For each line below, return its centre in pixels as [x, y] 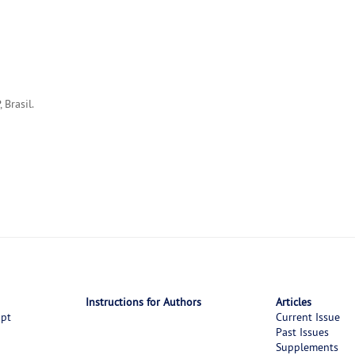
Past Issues [302, 332]
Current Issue [307, 317]
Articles [293, 302]
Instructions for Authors [143, 302]
